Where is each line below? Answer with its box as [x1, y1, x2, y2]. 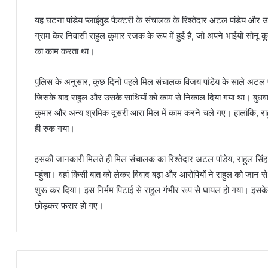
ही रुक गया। [35, 123, 75, 134]
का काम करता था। [35, 45, 95, 57]
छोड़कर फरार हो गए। [35, 200, 103, 211]
